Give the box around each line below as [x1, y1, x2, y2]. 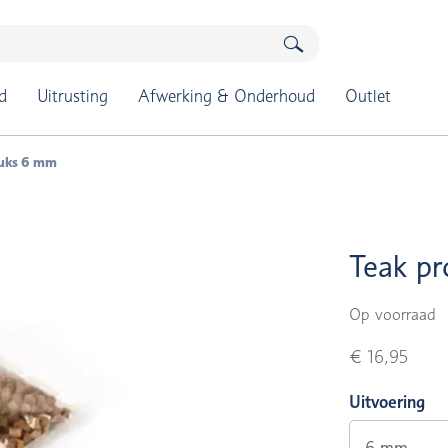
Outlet [344, 86, 391, 106]
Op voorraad [349, 305, 437, 324]
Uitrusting [36, 86, 108, 106]
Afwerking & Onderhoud [137, 86, 315, 106]
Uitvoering [349, 392, 426, 412]
